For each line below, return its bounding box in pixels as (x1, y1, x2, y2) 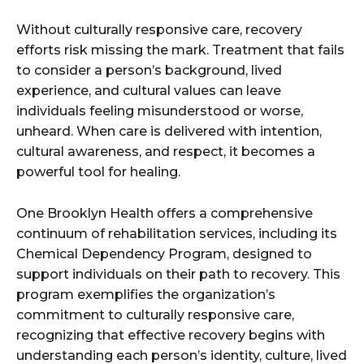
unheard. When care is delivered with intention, (16, 123, 322, 140)
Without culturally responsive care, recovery (16, 22, 302, 38)
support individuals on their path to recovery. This (16, 266, 340, 283)
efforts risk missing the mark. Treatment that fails (16, 42, 344, 58)
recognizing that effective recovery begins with (16, 327, 325, 344)
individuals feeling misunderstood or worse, (16, 103, 303, 119)
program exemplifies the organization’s (16, 287, 275, 303)
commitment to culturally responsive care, (16, 307, 294, 323)
